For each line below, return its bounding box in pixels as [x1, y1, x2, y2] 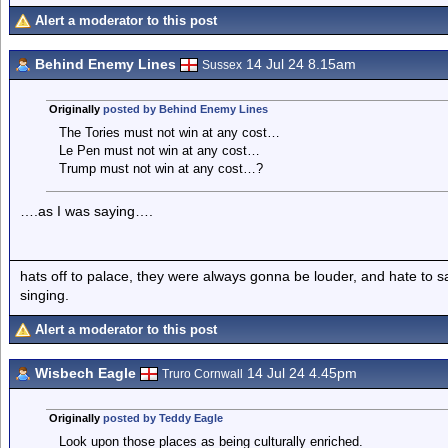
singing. [20, 286, 69, 303]
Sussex [202, 58, 242, 72]
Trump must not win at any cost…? [58, 161, 263, 176]
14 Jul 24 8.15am [242, 56, 356, 72]
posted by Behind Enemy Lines [102, 103, 268, 115]
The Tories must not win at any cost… [58, 125, 280, 140]
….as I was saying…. [20, 203, 153, 219]
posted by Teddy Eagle [102, 412, 223, 424]
